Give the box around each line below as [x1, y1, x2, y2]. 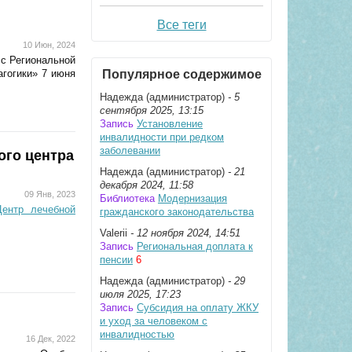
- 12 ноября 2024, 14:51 [130, 227, 240, 239]
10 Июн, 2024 [23, 40, 75, 49]
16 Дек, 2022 [26, 334, 75, 343]
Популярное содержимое [101, 68, 262, 81]
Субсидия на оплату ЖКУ [137, 302, 258, 313]
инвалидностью [100, 328, 174, 340]
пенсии [100, 254, 133, 266]
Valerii [100, 227, 127, 239]
